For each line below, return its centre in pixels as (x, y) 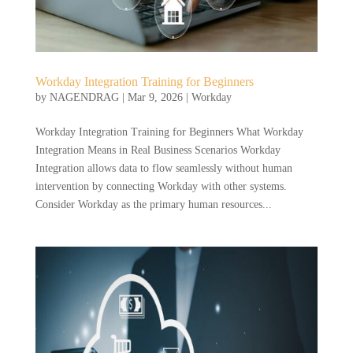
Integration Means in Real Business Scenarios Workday (158, 150)
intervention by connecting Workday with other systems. (161, 187)
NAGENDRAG (84, 98)
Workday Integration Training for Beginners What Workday (169, 132)
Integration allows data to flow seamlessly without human (163, 169)
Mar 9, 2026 (155, 98)
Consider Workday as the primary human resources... (153, 205)
